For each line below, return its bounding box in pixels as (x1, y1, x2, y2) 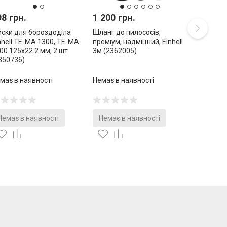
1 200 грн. (93, 12, 135, 23)
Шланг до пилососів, (93, 28, 161, 36)
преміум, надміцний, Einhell (93, 37, 183, 46)
